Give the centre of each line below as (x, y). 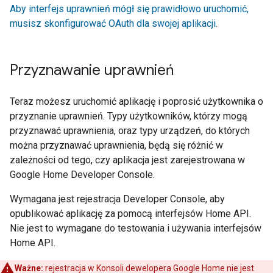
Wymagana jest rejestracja (66, 199)
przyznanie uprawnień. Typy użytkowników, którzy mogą (129, 116)
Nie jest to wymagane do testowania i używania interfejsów (136, 228)
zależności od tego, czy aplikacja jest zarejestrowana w (127, 160)
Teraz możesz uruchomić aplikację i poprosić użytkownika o (136, 101)
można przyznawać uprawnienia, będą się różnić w (116, 145)
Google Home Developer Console (81, 175)
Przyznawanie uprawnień (92, 70)
